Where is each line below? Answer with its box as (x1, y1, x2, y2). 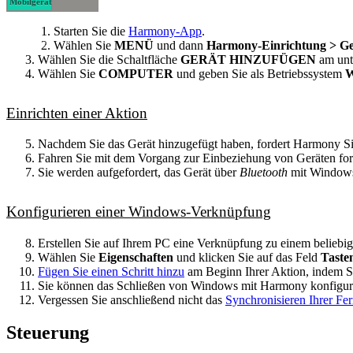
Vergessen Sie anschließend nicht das (38, 292, 225, 307)
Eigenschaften (98, 250, 173, 264)
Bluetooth (240, 165, 288, 180)
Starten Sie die (54, 24, 128, 39)
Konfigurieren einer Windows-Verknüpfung (6, 203, 271, 221)
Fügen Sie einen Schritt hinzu (38, 264, 184, 278)
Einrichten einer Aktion (6, 105, 147, 122)
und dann (154, 39, 206, 53)
